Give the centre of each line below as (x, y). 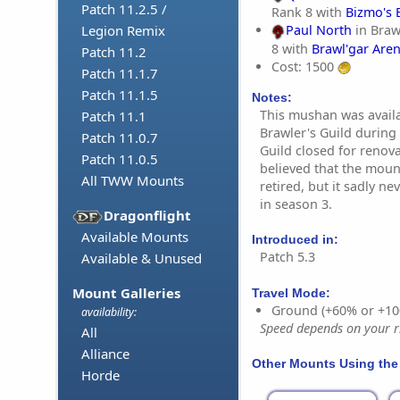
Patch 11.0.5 (120, 159)
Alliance (105, 354)
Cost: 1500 (304, 66)
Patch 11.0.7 (120, 138)
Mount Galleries (126, 293)
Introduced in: (295, 240)
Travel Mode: (291, 292)
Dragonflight (148, 216)
